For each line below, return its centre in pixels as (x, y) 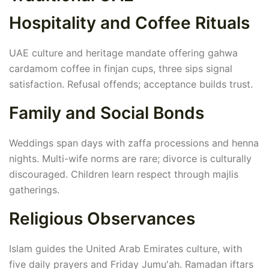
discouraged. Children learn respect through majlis (124, 174)
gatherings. (34, 190)
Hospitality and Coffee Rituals (129, 23)
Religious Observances (102, 219)
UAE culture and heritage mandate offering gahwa (123, 53)
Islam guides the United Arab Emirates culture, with (125, 249)
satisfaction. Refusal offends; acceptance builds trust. (131, 84)
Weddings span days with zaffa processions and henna (134, 143)
